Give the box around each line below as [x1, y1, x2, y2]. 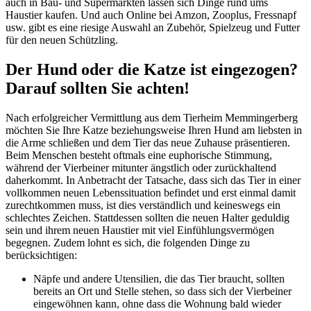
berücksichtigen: [6, 249, 77, 261]
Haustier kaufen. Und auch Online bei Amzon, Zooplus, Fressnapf [6, 9, 296, 22]
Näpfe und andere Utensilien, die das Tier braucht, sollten [33, 272, 285, 285]
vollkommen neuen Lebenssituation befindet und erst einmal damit [6, 186, 296, 199]
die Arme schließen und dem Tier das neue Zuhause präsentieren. [6, 136, 290, 149]
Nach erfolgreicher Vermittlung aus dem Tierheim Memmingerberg [6, 111, 298, 124]
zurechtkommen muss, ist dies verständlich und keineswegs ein [6, 199, 280, 211]
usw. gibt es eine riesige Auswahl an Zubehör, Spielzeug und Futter [6, 22, 300, 34]
